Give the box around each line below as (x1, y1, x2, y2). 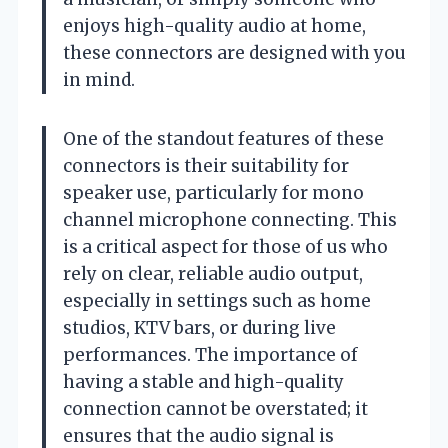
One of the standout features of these (63, 127, 384, 150)
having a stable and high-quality (63, 370, 344, 393)
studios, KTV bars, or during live (63, 316, 336, 339)
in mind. (63, 68, 135, 91)
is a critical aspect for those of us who (63, 235, 388, 258)
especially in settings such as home (63, 289, 371, 312)
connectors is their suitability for (63, 154, 349, 177)
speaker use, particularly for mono (63, 181, 364, 204)
